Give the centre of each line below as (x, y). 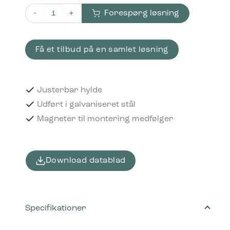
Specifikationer (55, 209)
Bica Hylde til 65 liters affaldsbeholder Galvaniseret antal (124, 18)
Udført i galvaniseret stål (86, 104)
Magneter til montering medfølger (105, 119)
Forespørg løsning (141, 13)
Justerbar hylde (69, 90)
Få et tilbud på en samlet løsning (102, 50)
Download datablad (85, 161)
